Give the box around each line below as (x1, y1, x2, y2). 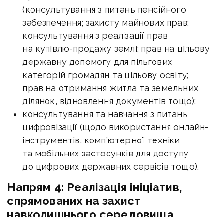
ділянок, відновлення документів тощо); (22, 95, 196, 106)
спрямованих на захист (7, 194, 141, 207)
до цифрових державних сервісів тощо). (22, 161, 199, 171)
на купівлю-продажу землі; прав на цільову (22, 43, 210, 54)
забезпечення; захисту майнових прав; (22, 17, 189, 28)
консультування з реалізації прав (22, 30, 168, 41)
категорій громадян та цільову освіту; (22, 69, 189, 80)
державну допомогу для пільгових (22, 56, 172, 67)
